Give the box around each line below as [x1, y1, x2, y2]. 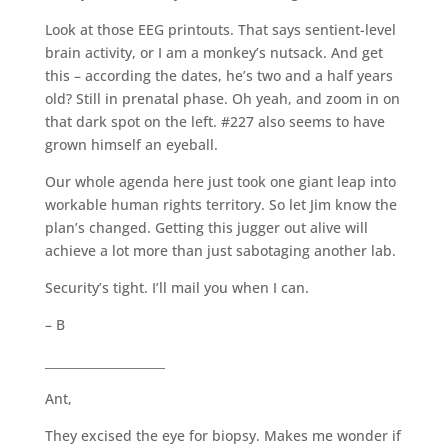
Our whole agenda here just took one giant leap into [44, 171, 396, 191]
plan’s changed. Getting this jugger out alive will [44, 217, 368, 237]
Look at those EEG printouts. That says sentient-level [44, 19, 396, 39]
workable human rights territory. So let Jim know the [44, 194, 397, 214]
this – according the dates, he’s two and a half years [44, 65, 393, 85]
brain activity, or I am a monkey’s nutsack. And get [44, 42, 383, 62]
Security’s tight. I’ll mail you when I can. [44, 277, 309, 297]
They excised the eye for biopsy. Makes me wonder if [44, 425, 401, 445]
